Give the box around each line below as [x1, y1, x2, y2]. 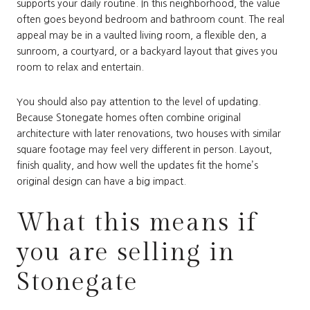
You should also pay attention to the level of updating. [17, 97, 261, 107]
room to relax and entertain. [17, 62, 144, 73]
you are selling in [17, 237, 235, 267]
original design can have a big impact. [17, 176, 186, 187]
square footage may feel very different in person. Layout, [17, 145, 272, 155]
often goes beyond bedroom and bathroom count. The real [17, 15, 284, 25]
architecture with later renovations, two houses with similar [17, 129, 281, 139]
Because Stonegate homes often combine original [17, 113, 241, 123]
